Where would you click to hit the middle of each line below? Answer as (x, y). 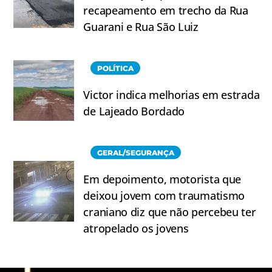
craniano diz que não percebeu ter (170, 212)
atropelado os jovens (136, 229)
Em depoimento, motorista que (162, 179)
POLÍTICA (116, 69)
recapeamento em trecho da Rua (166, 11)
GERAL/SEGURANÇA (136, 153)
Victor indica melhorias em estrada (172, 95)
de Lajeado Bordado (134, 111)
